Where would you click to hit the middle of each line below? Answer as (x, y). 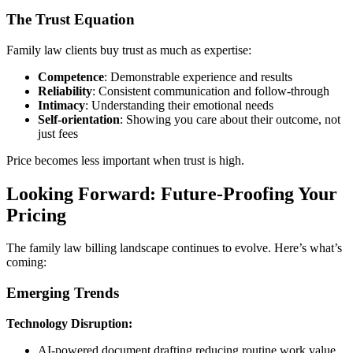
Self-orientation (79, 119)
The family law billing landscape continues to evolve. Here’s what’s (174, 248)
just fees (58, 133)
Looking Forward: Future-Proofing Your (172, 193)
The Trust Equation (71, 19)
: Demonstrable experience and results (198, 76)
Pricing (36, 215)
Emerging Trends (63, 293)
